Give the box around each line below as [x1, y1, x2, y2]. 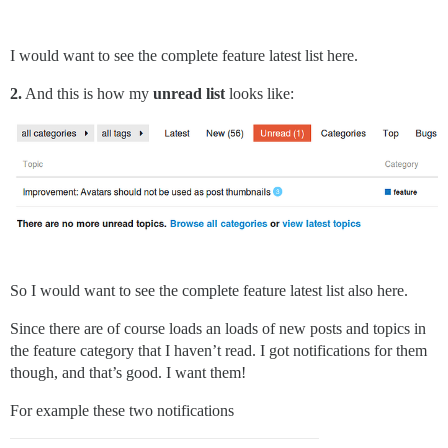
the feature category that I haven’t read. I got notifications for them [10, 342, 427, 360]
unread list [153, 84, 225, 102]
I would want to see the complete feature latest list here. [10, 46, 358, 64]
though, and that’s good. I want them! [10, 364, 246, 382]
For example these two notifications [10, 402, 234, 420]
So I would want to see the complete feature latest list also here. [10, 282, 408, 300]
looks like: [225, 84, 294, 102]
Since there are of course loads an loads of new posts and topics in [10, 320, 426, 338]
